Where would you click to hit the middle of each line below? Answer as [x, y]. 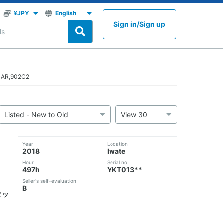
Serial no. [118, 163]
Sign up [152, 24]
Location [117, 144]
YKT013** [124, 170]
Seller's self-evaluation [49, 181]
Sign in [125, 24]
